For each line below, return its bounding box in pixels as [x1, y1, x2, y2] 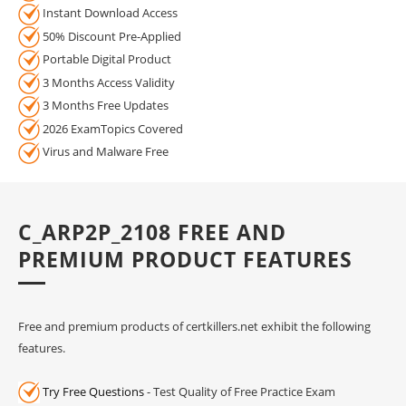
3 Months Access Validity [40, 73, 175, 91]
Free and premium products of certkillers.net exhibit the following [18, 317, 371, 334]
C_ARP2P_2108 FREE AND [18, 217, 286, 246]
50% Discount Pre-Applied [40, 27, 181, 44]
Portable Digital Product [40, 51, 171, 68]
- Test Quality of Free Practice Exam [144, 382, 335, 400]
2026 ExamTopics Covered [40, 120, 183, 137]
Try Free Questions [43, 382, 144, 400]
